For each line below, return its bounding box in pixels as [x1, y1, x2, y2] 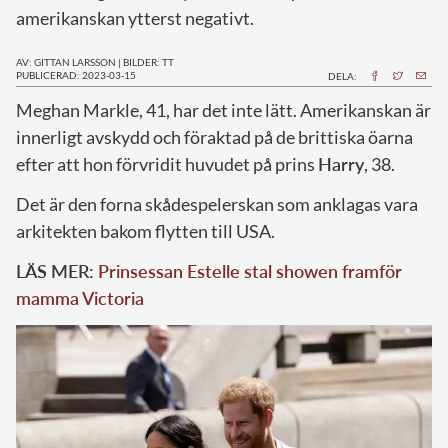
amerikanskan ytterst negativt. [16, 6, 254, 29]
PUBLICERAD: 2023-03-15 [16, 68, 136, 81]
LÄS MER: [16, 259, 98, 282]
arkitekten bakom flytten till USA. [16, 219, 275, 242]
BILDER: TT [123, 55, 174, 68]
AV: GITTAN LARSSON [16, 55, 116, 68]
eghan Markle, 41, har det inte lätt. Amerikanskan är [33, 98, 431, 121]
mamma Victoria [16, 286, 144, 309]
